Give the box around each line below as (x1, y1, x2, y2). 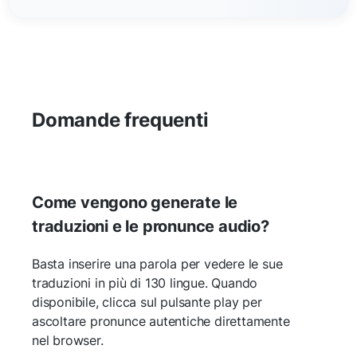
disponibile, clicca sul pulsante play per (32, 293, 262, 310)
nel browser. (32, 331, 104, 348)
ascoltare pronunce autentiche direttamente (32, 312, 290, 329)
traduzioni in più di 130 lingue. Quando (32, 274, 258, 291)
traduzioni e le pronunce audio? (32, 216, 269, 236)
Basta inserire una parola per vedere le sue (32, 255, 283, 272)
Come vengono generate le (32, 192, 238, 212)
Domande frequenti (32, 108, 209, 131)
